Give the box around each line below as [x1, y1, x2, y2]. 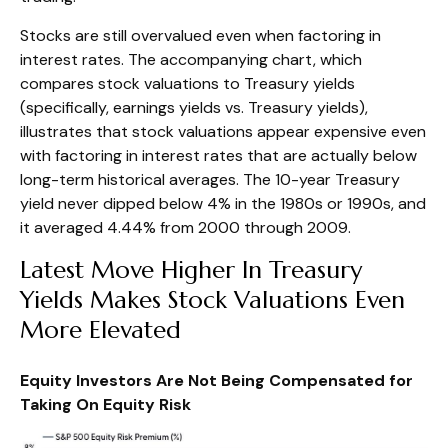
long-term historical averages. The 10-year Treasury [20, 168, 400, 190]
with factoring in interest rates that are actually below [20, 144, 417, 166]
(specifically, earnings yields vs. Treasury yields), [20, 96, 368, 118]
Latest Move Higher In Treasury [20, 254, 362, 285]
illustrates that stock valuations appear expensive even [20, 120, 426, 142]
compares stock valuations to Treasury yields [20, 72, 355, 94]
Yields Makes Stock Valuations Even [20, 284, 405, 315]
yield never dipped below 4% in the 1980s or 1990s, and [20, 192, 426, 214]
